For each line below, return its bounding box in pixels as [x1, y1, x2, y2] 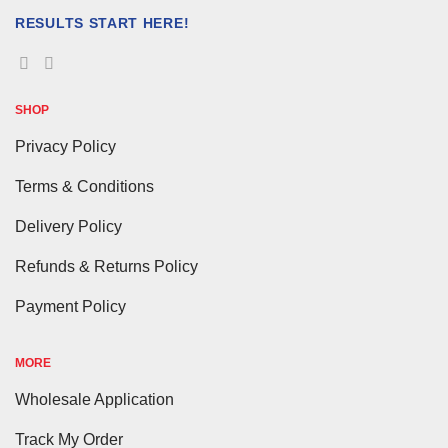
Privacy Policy [15, 137, 116, 155]
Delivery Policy [15, 217, 122, 235]
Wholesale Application [15, 390, 174, 408]
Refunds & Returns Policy [15, 257, 198, 275]
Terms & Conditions [15, 177, 154, 195]
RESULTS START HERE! [15, 15, 190, 32]
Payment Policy [15, 297, 126, 315]
